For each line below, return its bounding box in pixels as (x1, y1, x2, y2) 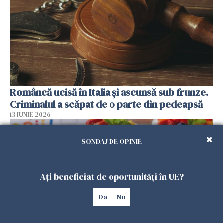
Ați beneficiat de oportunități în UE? (39, 170, 184, 183)
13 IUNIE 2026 (10, 111, 51, 119)
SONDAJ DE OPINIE (81, 136, 142, 146)
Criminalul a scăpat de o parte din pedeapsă (10, 97, 203, 111)
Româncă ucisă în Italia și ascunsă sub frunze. (10, 85, 208, 100)
